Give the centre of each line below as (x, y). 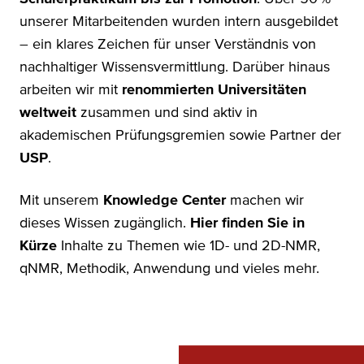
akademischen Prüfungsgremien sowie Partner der (180, 135)
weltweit (48, 113)
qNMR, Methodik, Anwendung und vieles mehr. (169, 269)
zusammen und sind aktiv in (167, 113)
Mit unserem (61, 200)
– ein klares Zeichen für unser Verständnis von (168, 44)
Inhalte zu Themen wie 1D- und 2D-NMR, (188, 246)
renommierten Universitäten (214, 90)
